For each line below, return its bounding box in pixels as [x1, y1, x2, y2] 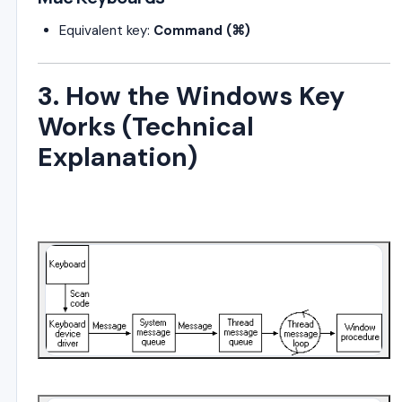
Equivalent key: [59, 21, 153, 39]
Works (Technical [38, 109, 254, 144]
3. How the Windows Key [38, 79, 345, 113]
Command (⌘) [153, 21, 250, 39]
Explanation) [38, 140, 197, 174]
